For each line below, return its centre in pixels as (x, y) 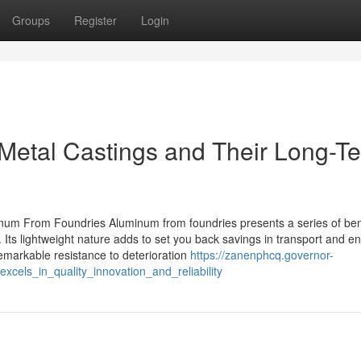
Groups (31, 20)
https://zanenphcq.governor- (262, 255)
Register (95, 20)
